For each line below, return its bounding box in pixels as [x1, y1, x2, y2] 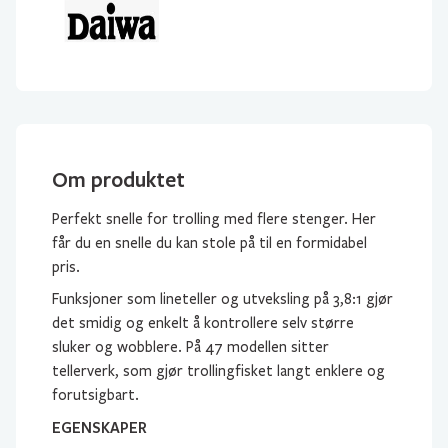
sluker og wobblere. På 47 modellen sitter [52, 337, 329, 356]
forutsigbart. [52, 385, 139, 404]
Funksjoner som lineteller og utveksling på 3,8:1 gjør [52, 289, 393, 308]
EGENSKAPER [52, 416, 147, 437]
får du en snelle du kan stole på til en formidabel [52, 233, 367, 252]
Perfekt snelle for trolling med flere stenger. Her [52, 209, 376, 228]
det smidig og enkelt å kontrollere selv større [52, 313, 354, 332]
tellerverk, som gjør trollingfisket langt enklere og [52, 361, 385, 380]
